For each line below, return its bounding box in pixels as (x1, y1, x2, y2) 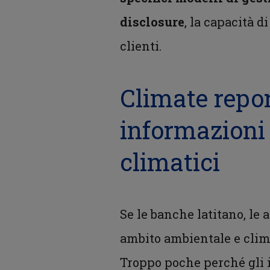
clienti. (120, 38, 162, 54)
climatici (120, 146, 221, 178)
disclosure (120, 14, 185, 30)
